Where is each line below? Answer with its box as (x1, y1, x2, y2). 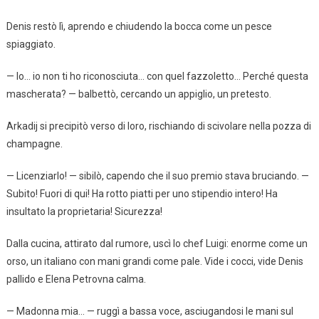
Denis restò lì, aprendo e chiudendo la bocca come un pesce (6, 20, 272, 32)
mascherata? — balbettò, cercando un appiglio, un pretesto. (6, 88, 271, 100)
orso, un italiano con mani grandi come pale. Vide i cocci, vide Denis (6, 255, 303, 267)
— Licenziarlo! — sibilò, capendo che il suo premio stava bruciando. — (6, 169, 309, 182)
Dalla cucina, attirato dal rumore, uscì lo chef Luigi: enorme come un (6, 237, 308, 249)
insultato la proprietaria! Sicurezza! (6, 205, 162, 217)
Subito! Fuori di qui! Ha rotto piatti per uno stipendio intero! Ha (6, 187, 278, 199)
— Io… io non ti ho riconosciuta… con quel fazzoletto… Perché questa (6, 70, 308, 82)
